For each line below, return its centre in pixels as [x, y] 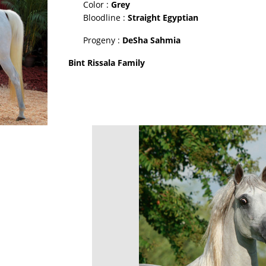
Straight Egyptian [163, 18]
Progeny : [103, 40]
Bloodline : [105, 18]
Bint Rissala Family [107, 63]
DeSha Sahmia [151, 40]
